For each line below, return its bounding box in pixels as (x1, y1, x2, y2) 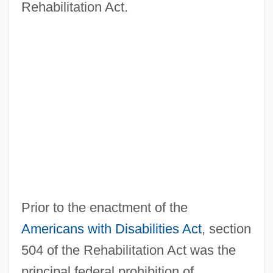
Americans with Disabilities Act (21, 221, 202, 237)
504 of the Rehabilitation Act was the (21, 243, 236, 258)
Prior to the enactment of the (21, 200, 188, 216)
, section (201, 221, 251, 237)
